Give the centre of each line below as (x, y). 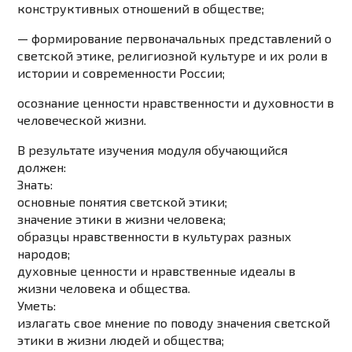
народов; (44, 254)
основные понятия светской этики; (123, 202)
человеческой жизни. (82, 120)
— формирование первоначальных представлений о (175, 38)
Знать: (35, 185)
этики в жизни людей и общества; (121, 340)
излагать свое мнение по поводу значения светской (174, 323)
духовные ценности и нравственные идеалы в (157, 271)
